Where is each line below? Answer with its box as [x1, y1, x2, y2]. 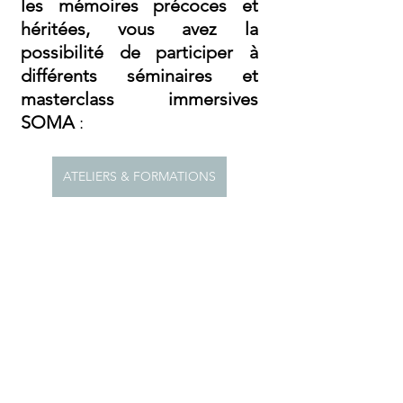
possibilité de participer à [21, 41, 258, 63]
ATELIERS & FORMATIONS [63, 168, 216, 184]
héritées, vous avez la [21, 18, 258, 40]
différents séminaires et [21, 65, 258, 86]
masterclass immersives [21, 88, 258, 110]
